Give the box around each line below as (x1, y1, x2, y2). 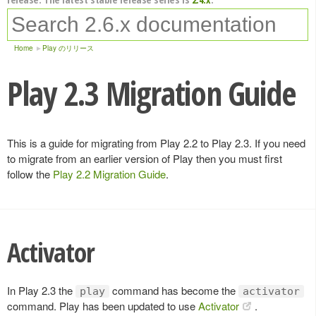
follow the (7, 166, 53, 181)
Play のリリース (42, 43, 94, 53)
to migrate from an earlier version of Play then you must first (7, 151, 282, 166)
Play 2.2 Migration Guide (53, 166, 166, 181)
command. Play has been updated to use (7, 298, 198, 313)
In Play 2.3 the (7, 282, 75, 298)
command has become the (109, 282, 238, 298)
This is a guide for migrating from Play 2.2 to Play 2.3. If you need (7, 135, 305, 150)
